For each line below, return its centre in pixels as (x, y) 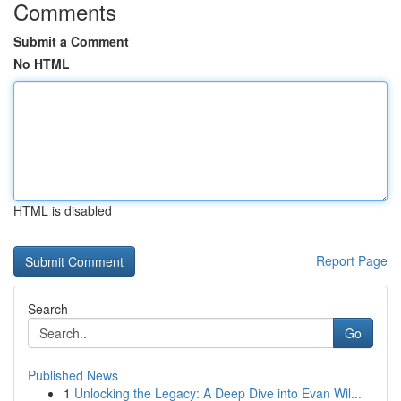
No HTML (42, 64)
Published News (73, 375)
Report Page (352, 260)
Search (48, 309)
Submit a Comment (71, 41)
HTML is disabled (63, 210)
